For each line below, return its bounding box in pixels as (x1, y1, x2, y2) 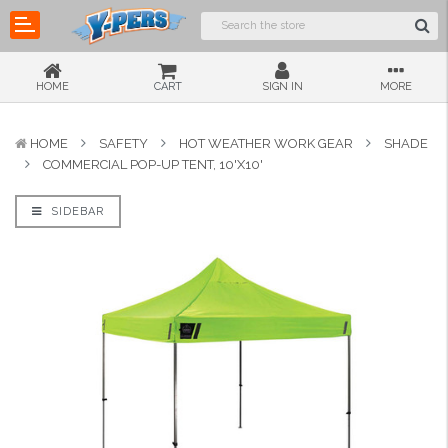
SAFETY (99, 136, 148, 151)
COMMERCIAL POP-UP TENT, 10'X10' (43, 157, 263, 172)
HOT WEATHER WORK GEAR (179, 136, 353, 151)
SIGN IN (261, 80, 303, 93)
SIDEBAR (47, 205, 104, 218)
